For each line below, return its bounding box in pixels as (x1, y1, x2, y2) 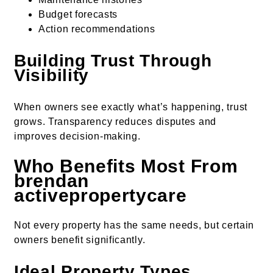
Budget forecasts (38, 9, 118, 20)
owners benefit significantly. (14, 234, 146, 245)
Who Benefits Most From (14, 155, 238, 176)
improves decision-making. (14, 131, 141, 142)
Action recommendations (38, 24, 155, 35)
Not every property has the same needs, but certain (14, 219, 255, 230)
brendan (14, 170, 89, 191)
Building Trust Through (14, 51, 212, 71)
